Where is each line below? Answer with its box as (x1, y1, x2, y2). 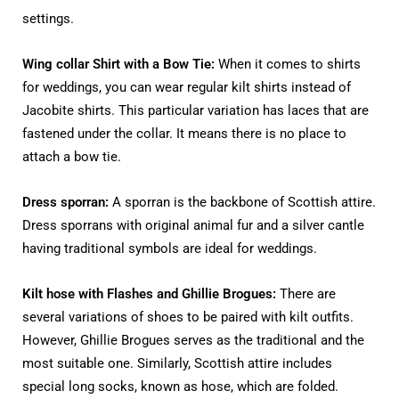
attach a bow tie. (22, 149, 121, 166)
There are (276, 286, 336, 303)
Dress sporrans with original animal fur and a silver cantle (22, 217, 364, 234)
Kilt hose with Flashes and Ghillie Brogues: (22, 286, 276, 303)
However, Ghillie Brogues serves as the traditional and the (22, 332, 364, 349)
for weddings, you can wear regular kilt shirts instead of (22, 79, 351, 96)
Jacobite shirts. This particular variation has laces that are (22, 102, 369, 119)
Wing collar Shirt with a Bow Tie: (22, 56, 218, 73)
